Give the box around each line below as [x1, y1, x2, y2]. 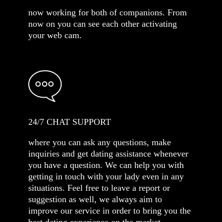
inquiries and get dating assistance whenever [28, 149, 188, 159]
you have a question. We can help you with [28, 160, 184, 170]
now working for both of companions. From [28, 7, 187, 17]
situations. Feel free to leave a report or [28, 183, 170, 193]
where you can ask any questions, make [28, 137, 171, 147]
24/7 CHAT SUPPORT [28, 117, 111, 127]
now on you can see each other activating [28, 19, 177, 29]
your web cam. [28, 30, 82, 40]
